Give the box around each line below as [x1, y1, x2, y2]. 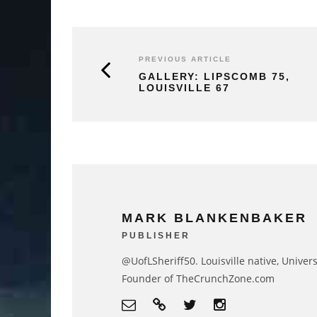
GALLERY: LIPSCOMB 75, [139, 71, 290, 83]
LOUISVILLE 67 [139, 82, 230, 94]
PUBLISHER [122, 231, 190, 241]
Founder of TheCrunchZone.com [122, 272, 275, 286]
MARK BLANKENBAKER [122, 211, 307, 226]
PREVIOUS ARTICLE [139, 55, 231, 64]
